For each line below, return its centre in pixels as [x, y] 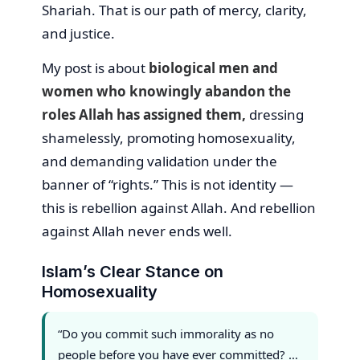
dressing [275, 114]
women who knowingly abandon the [166, 91]
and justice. [78, 33]
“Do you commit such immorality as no [166, 333]
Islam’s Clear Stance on [133, 271]
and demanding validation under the [160, 161]
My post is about [95, 67]
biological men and [213, 67]
